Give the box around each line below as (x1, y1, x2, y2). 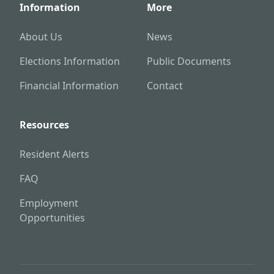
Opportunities (20, 211, 85, 225)
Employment (20, 196, 78, 210)
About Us (20, 30, 62, 44)
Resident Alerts (20, 147, 89, 161)
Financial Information (20, 79, 119, 93)
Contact (147, 79, 183, 93)
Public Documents (147, 54, 231, 68)
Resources (20, 118, 69, 132)
